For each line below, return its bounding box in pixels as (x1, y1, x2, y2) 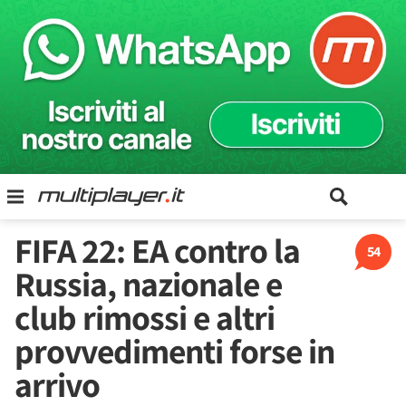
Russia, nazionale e (14, 261, 282, 306)
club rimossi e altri (14, 295, 275, 340)
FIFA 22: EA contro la (14, 227, 300, 273)
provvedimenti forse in (14, 328, 334, 373)
